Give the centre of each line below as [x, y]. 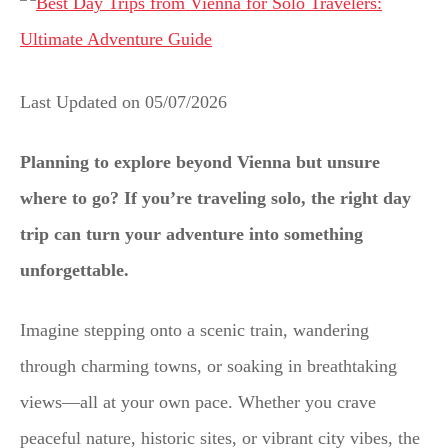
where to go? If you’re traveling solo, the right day [215, 197]
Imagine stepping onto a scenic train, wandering [194, 329]
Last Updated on [82, 101]
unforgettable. [74, 269]
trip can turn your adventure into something [191, 233]
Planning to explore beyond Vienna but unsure [200, 161]
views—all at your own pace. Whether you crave [198, 401]
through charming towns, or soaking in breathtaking [208, 365]
